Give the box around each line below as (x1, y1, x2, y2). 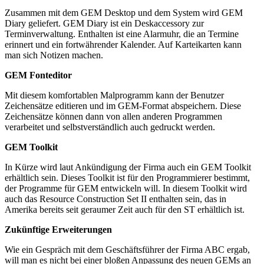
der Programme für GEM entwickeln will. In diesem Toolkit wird (5, 183, 247, 193)
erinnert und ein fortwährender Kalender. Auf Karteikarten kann (5, 39, 242, 49)
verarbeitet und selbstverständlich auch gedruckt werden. (5, 121, 215, 132)
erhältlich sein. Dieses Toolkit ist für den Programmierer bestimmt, (5, 172, 250, 183)
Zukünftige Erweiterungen (5, 224, 112, 235)
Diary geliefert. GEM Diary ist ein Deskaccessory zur (5, 18, 204, 28)
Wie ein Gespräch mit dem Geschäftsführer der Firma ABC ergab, (5, 244, 250, 255)
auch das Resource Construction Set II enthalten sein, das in (5, 193, 226, 204)
